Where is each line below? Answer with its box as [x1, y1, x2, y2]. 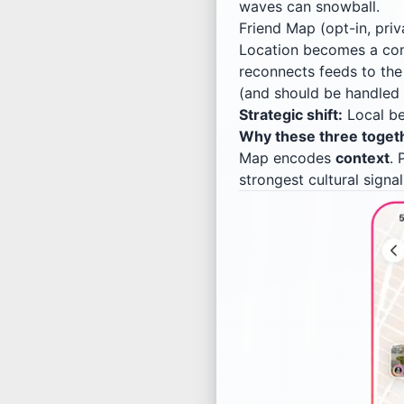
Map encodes [239, 148, 335, 167]
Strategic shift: [239, 105, 343, 124]
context [335, 148, 390, 167]
